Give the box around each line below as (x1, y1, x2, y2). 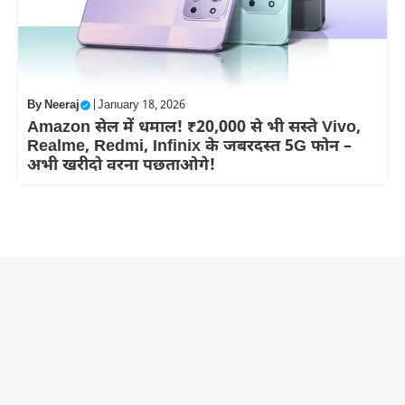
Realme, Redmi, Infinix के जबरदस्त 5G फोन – (27, 137, 352, 157)
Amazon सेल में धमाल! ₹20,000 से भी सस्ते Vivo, (27, 118, 361, 138)
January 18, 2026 (98, 98, 185, 113)
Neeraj (44, 98, 80, 113)
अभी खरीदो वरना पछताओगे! (27, 155, 215, 176)
